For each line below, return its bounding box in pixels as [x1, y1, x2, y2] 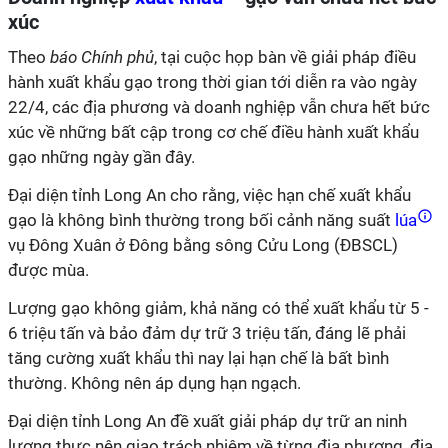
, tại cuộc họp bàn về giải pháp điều [154, 47, 416, 67]
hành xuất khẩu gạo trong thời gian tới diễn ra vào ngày [8, 72, 417, 92]
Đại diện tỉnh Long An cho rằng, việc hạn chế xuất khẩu [8, 185, 411, 205]
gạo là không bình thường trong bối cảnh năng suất [8, 210, 391, 230]
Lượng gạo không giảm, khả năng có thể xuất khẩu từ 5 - [8, 298, 429, 318]
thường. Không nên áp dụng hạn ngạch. [8, 373, 301, 393]
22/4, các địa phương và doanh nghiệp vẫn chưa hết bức [8, 97, 430, 117]
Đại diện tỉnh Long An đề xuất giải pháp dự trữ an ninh [8, 411, 407, 431]
